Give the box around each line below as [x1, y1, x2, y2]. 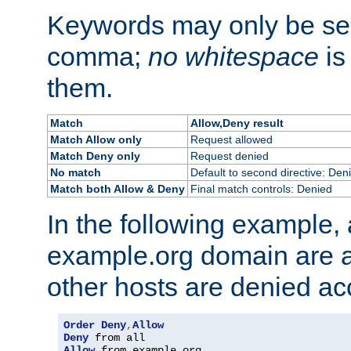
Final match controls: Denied [190, 182, 332, 195]
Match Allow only [49, 132, 142, 146]
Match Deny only [49, 149, 140, 162]
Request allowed [190, 132, 273, 146]
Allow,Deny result [190, 116, 284, 129]
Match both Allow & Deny [49, 182, 185, 195]
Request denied [190, 149, 269, 162]
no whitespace [148, 41, 319, 71]
